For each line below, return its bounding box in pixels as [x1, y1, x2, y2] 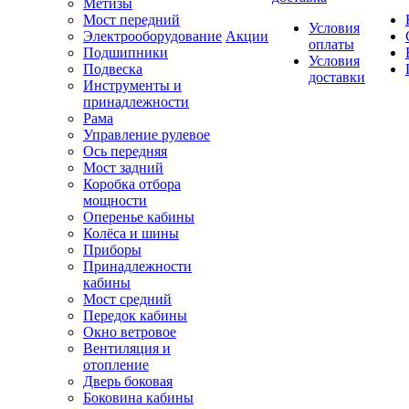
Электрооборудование [83, 28, 222, 45]
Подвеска [83, 61, 142, 78]
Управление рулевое [83, 127, 210, 143]
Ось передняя [83, 143, 167, 160]
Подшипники [83, 45, 168, 61]
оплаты [309, 37, 354, 53]
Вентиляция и [83, 341, 171, 357]
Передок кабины [83, 308, 187, 324]
